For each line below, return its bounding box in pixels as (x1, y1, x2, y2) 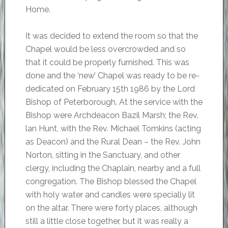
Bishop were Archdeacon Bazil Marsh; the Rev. (25, 110, 198, 121)
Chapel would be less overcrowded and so (25, 44, 186, 54)
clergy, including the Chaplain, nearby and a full (25, 163, 201, 174)
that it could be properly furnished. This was (25, 58, 189, 68)
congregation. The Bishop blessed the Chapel (25, 177, 196, 187)
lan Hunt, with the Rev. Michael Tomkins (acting (25, 124, 201, 134)
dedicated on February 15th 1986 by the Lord (25, 84, 195, 94)
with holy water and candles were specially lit (25, 190, 195, 200)
